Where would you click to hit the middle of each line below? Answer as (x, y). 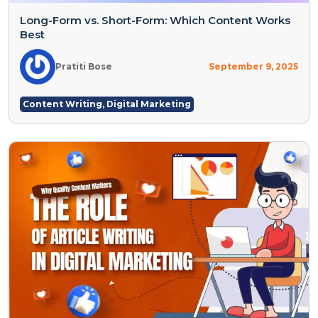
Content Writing (62, 104)
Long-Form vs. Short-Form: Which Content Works (155, 20)
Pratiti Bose (84, 67)
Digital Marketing (149, 104)
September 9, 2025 (253, 67)
